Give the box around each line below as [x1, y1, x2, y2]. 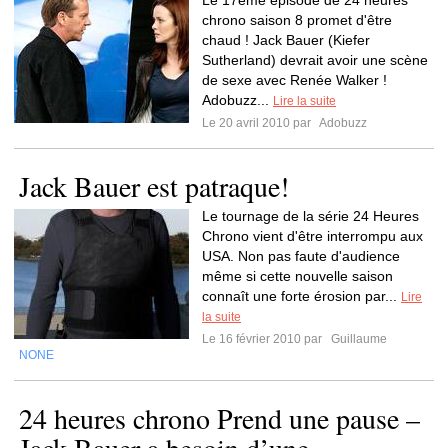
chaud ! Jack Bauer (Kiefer [202, 32, 370, 48]
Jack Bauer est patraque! [19, 167, 289, 205]
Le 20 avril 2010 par [202, 116, 317, 130]
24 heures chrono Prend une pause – [19, 399, 420, 437]
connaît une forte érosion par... [202, 288, 401, 304]
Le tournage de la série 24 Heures [202, 208, 419, 224]
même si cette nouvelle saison [202, 268, 393, 284]
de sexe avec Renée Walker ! [202, 72, 387, 88]
